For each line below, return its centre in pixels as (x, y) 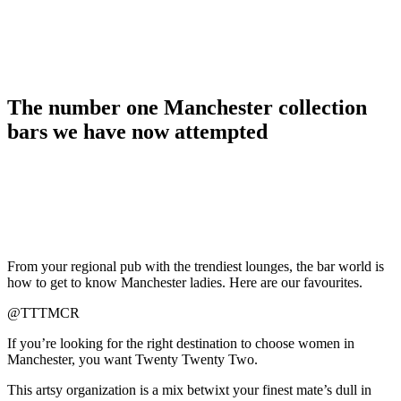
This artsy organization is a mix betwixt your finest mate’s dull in (189, 390)
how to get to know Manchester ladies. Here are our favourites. (185, 283)
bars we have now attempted (137, 132)
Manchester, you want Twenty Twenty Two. (132, 360)
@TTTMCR (43, 313)
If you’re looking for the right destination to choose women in (181, 344)
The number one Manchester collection (187, 108)
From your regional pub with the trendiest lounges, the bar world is (196, 267)
